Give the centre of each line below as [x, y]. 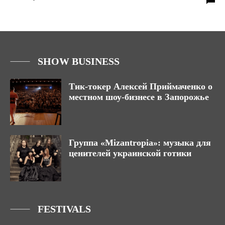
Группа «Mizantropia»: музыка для [140, 143]
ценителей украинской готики [130, 153]
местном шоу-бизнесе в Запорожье [139, 97]
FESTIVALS [64, 209]
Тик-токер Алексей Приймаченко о [141, 87]
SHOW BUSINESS [79, 62]
